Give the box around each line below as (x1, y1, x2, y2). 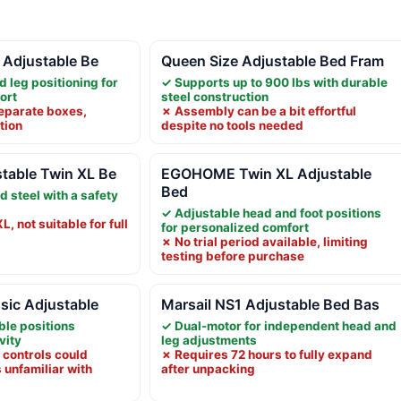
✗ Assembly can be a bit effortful (160, 103, 356, 118)
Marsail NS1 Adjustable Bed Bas (160, 294, 380, 313)
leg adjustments (160, 332, 257, 347)
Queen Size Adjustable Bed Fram (160, 51, 384, 70)
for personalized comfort (160, 219, 309, 235)
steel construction (160, 89, 269, 104)
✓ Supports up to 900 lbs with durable (160, 74, 388, 90)
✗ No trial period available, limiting (160, 234, 368, 249)
